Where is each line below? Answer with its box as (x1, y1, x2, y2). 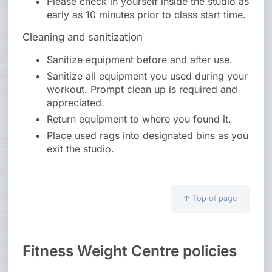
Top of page (192, 194, 237, 203)
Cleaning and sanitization (22, 31, 143, 44)
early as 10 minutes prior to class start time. (47, 8, 246, 21)
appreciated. (47, 97, 105, 109)
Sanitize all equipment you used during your (47, 70, 248, 83)
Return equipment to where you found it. (47, 113, 232, 126)
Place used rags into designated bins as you (47, 129, 249, 142)
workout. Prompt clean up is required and (47, 83, 238, 96)
